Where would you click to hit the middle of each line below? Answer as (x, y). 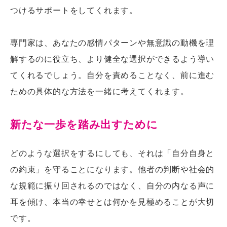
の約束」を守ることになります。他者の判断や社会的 (112, 169)
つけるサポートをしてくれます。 (74, 10)
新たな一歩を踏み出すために (84, 124)
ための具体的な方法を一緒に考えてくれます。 (100, 91)
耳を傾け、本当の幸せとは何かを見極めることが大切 (112, 201)
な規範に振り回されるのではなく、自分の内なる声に (112, 185)
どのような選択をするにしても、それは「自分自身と (112, 153)
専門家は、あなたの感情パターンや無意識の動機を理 (112, 43)
